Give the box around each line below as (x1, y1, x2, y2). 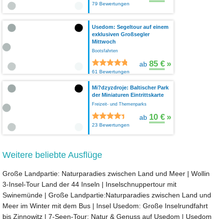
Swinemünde (2, 191, 43, 199)
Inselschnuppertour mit (106, 180, 176, 189)
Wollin (191, 170, 210, 178)
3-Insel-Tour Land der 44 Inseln (2, 180, 100, 189)
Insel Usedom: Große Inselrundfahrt (96, 202, 208, 210)
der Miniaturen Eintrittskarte (92, 92, 164, 98)
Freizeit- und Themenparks (92, 102, 147, 107)
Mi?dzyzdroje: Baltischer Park (92, 85, 169, 91)
